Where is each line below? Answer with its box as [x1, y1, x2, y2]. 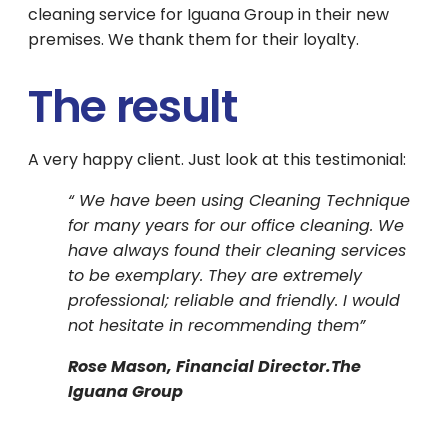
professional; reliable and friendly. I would [68, 289, 400, 312]
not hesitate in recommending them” [68, 314, 365, 337]
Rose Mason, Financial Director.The [68, 355, 361, 378]
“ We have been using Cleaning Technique [68, 189, 410, 212]
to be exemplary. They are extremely [68, 264, 362, 287]
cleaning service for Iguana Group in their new [28, 3, 389, 26]
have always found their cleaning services [68, 239, 406, 262]
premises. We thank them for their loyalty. [28, 28, 359, 51]
